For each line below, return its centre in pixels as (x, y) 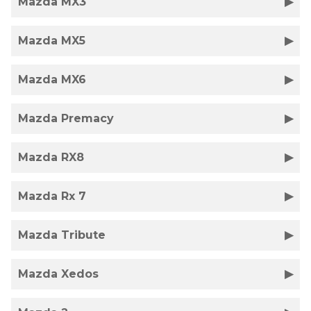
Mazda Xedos (58, 274)
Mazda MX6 (52, 79)
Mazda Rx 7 (52, 196)
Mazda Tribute (62, 235)
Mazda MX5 (52, 41)
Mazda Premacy (66, 118)
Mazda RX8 (51, 157)
